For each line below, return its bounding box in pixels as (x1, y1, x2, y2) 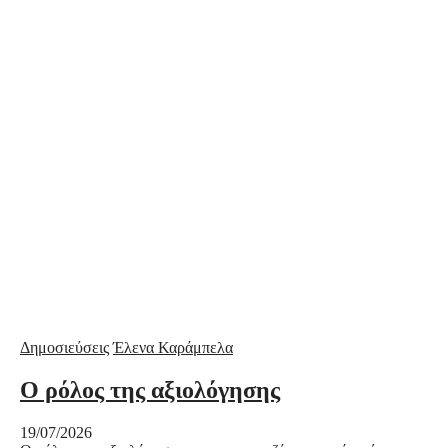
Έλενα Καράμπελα (113, 339, 233, 357)
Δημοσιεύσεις (20, 339, 109, 357)
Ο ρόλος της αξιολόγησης (20, 377, 280, 404)
